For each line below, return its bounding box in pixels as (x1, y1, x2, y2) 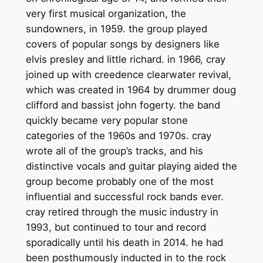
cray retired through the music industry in (25, 206, 218, 218)
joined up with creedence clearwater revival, (25, 69, 231, 81)
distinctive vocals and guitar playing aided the (25, 160, 237, 173)
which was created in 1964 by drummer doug (25, 84, 236, 96)
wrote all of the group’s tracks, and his (25, 145, 203, 157)
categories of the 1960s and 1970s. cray (25, 130, 211, 142)
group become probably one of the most (25, 176, 214, 188)
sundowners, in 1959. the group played (25, 23, 207, 35)
